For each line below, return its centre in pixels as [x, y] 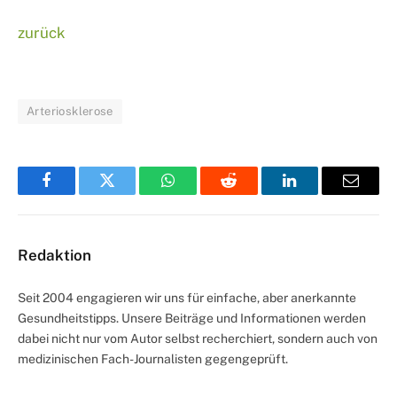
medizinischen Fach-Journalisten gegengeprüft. [153, 358]
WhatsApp [201, 194]
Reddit [249, 194]
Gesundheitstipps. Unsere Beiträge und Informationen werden [192, 318]
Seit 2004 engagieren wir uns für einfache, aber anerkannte [187, 297]
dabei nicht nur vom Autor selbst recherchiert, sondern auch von [198, 338]
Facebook [76, 194]
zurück [42, 32]
